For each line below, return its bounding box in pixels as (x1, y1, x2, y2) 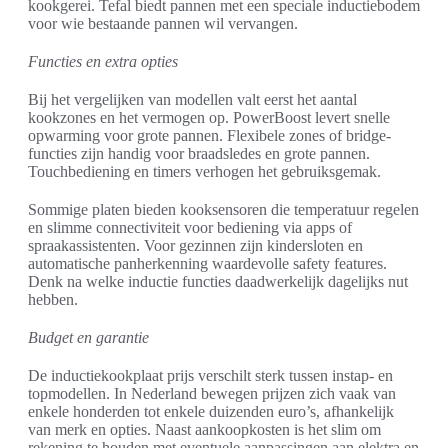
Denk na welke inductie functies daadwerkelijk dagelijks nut (28, 273, 408, 291)
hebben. (28, 291, 78, 309)
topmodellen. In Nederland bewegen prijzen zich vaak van (28, 385, 396, 403)
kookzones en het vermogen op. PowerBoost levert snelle (28, 109, 390, 127)
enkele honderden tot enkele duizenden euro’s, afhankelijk (28, 403, 394, 421)
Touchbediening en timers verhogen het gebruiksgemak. (28, 163, 381, 181)
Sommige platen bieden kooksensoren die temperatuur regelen (28, 201, 419, 219)
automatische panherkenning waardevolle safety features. (28, 255, 387, 273)
